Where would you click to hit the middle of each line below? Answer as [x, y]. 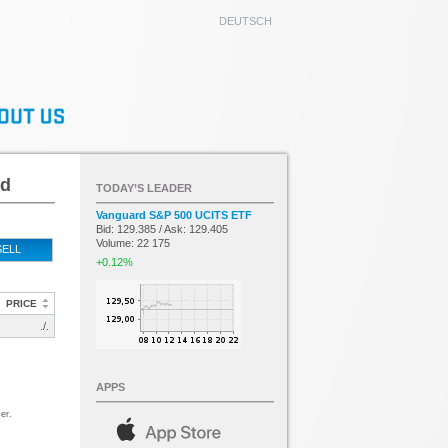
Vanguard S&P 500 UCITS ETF [174, 215]
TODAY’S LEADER [144, 188]
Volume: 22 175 [133, 243]
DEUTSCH [245, 21]
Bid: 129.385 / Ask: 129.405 [162, 229]
